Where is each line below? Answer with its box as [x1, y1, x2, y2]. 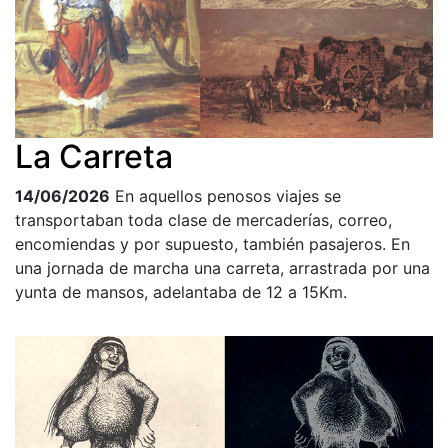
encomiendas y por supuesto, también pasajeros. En [15, 234, 410, 255]
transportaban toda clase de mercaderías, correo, [15, 210, 392, 231]
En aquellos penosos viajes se [115, 186, 341, 207]
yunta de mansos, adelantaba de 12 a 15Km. [15, 282, 347, 303]
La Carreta [15, 137, 173, 177]
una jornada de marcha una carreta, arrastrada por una [15, 258, 430, 279]
